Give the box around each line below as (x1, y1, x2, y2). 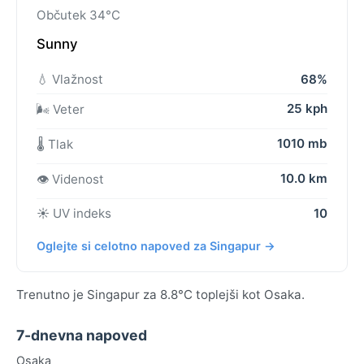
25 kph (287, 101, 327, 117)
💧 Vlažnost (37, 71, 103, 88)
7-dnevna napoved (16, 327, 147, 344)
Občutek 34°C (37, 6, 120, 23)
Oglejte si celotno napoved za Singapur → (37, 239, 275, 253)
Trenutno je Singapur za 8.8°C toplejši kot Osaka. (16, 287, 305, 303)
